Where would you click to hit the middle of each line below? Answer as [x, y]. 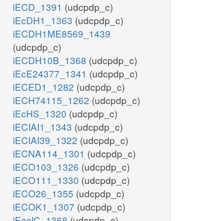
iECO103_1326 [47, 167]
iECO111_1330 [47, 180]
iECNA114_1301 [50, 153]
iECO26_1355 [44, 193]
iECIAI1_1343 [44, 127]
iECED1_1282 [45, 87]
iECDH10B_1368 [51, 60]
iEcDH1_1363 [44, 20]
